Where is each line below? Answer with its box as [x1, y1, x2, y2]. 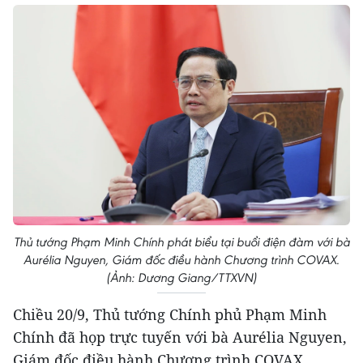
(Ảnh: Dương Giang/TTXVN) [106, 270, 257, 286]
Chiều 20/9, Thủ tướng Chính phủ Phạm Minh [13, 305, 327, 325]
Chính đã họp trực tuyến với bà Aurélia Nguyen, [13, 327, 347, 348]
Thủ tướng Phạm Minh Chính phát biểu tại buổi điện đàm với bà [13, 234, 350, 250]
